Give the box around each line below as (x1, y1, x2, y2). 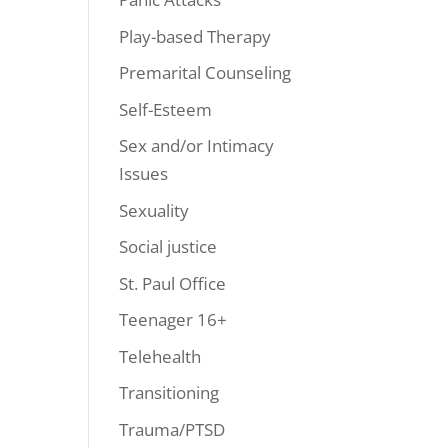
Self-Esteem (119, 97, 213, 121)
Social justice (119, 235, 218, 258)
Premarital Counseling (119, 61, 292, 84)
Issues (119, 162, 169, 185)
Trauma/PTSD (119, 417, 226, 441)
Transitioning (119, 381, 220, 404)
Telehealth (119, 344, 202, 368)
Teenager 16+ (119, 308, 228, 331)
